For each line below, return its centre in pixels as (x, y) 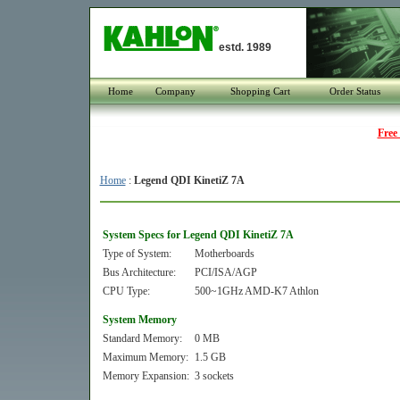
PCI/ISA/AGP (225, 272)
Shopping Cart (260, 91)
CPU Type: (126, 291)
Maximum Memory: (145, 357)
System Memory (139, 320)
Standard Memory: (142, 338)
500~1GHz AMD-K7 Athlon (256, 291)
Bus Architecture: (139, 272)
